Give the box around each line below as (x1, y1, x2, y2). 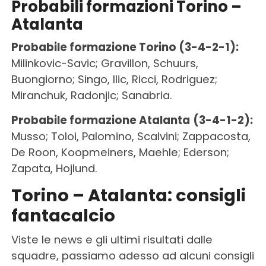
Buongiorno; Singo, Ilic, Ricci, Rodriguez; (11, 71, 217, 87)
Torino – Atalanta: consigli (11, 183, 246, 207)
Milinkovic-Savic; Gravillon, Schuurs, (11, 55, 198, 71)
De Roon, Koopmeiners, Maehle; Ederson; (11, 144, 229, 160)
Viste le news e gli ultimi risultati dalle (11, 232, 213, 247)
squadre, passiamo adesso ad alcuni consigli (11, 248, 254, 263)
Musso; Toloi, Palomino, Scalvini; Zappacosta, (11, 128, 251, 144)
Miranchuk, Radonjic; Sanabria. (11, 87, 172, 103)
